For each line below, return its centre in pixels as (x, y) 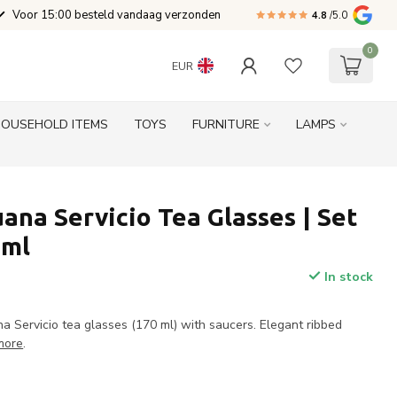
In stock (346, 277)
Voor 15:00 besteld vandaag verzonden (117, 15)
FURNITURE (226, 125)
